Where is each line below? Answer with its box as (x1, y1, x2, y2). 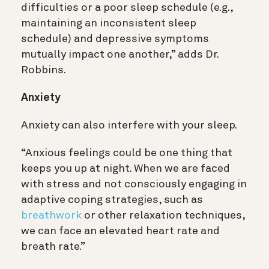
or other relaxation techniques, (82, 210, 245, 222)
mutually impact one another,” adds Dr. (21, 49, 219, 61)
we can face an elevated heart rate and (21, 226, 220, 237)
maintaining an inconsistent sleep (21, 18, 196, 29)
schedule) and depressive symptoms (21, 34, 209, 45)
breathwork (21, 210, 82, 222)
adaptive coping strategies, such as (21, 195, 203, 206)
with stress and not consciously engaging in (21, 179, 247, 190)
